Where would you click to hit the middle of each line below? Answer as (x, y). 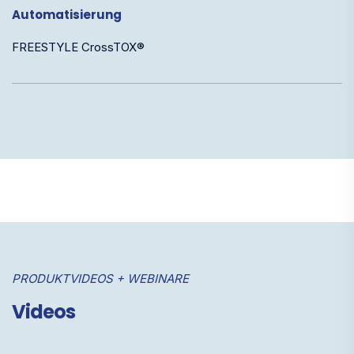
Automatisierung (67, 14)
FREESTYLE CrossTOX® (78, 47)
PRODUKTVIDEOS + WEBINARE (100, 278)
